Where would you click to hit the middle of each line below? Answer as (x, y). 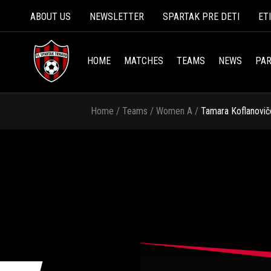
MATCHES (144, 61)
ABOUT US (51, 16)
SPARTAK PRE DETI (201, 16)
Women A (174, 111)
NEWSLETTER (117, 16)
